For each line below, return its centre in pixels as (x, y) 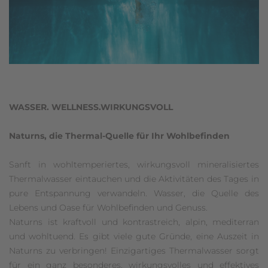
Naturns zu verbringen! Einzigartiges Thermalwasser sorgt (134, 250)
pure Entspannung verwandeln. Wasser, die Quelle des (134, 193)
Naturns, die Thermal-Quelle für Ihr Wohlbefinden (119, 135)
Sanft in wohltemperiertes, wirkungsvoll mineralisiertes (134, 164)
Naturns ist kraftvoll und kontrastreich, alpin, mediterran (134, 222)
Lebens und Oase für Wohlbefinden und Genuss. (108, 207)
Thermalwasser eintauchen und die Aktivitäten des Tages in (134, 179)
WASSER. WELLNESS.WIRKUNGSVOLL (91, 107)
